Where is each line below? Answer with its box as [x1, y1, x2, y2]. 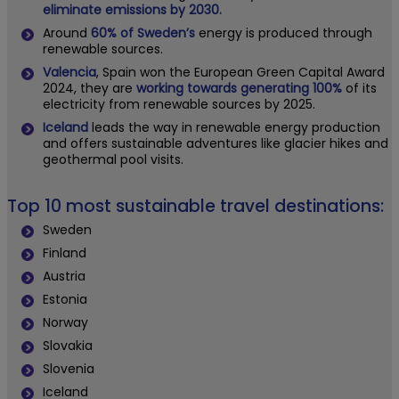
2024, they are [43, 79, 136, 98]
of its [342, 79, 377, 98]
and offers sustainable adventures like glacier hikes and [43, 134, 388, 153]
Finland [43, 244, 86, 263]
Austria [43, 267, 85, 286]
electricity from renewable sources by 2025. [43, 95, 315, 114]
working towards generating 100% [136, 79, 342, 98]
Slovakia [43, 337, 93, 355]
